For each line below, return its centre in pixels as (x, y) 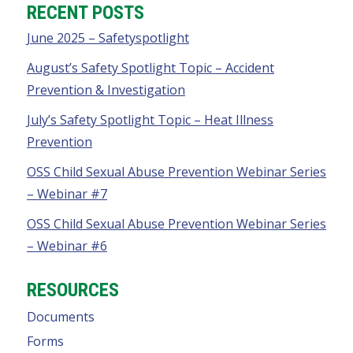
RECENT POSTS (85, 13)
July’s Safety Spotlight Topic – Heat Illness (150, 120)
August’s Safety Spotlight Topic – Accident (150, 68)
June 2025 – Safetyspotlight (108, 38)
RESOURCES (73, 290)
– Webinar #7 (67, 194)
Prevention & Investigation (106, 90)
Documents (61, 316)
